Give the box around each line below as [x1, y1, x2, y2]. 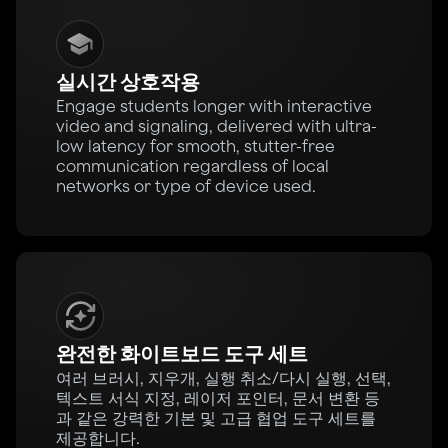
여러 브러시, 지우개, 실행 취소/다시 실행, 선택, [56, 369, 391, 388]
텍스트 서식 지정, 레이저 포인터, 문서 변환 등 [56, 389, 380, 408]
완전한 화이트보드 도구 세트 [56, 342, 308, 366]
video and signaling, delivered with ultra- [56, 117, 377, 136]
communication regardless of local [56, 157, 329, 176]
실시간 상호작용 [56, 70, 200, 94]
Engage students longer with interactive [56, 97, 372, 116]
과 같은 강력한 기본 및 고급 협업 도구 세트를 [56, 409, 376, 428]
